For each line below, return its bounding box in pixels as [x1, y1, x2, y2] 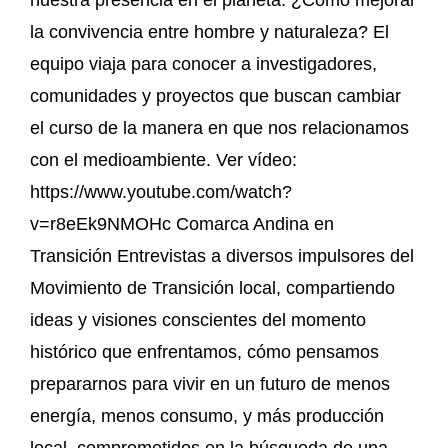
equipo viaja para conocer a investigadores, [30, 53, 377, 74]
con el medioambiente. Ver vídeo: [30, 149, 297, 170]
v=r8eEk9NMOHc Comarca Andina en [30, 213, 334, 234]
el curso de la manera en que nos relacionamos [30, 117, 409, 138]
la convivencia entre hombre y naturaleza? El [30, 21, 389, 42]
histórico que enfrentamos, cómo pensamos [30, 341, 379, 362]
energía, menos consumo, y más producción [30, 405, 384, 426]
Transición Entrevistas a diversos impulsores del [30, 245, 414, 266]
